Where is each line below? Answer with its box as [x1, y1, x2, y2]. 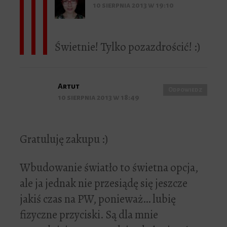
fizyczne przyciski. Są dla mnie [20, 207, 158, 223]
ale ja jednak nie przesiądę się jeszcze [20, 175, 187, 192]
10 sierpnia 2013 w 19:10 [93, 1, 174, 10]
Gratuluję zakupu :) [20, 131, 108, 147]
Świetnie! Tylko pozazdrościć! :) [55, 39, 200, 55]
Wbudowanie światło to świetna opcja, [20, 160, 198, 176]
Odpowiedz [168, 87, 202, 94]
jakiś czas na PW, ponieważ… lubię [20, 191, 176, 207]
